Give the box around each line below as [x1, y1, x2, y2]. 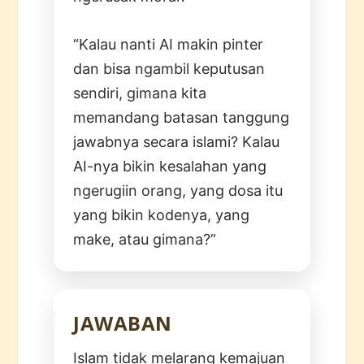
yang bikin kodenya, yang [73, 206, 250, 223]
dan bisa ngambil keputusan [73, 59, 266, 77]
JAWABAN [73, 309, 172, 336]
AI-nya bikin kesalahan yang [73, 157, 267, 175]
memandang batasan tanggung [73, 108, 290, 126]
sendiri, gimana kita [73, 84, 207, 102]
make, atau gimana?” [73, 230, 217, 248]
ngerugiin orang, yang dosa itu [73, 181, 284, 199]
